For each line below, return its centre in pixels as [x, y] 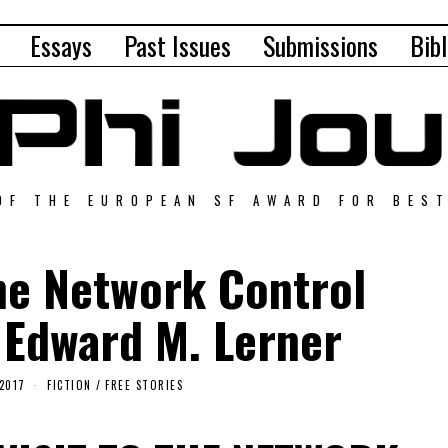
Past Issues [177, 45]
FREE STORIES [144, 384]
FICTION [69, 384]
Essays [61, 45]
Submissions [320, 45]
